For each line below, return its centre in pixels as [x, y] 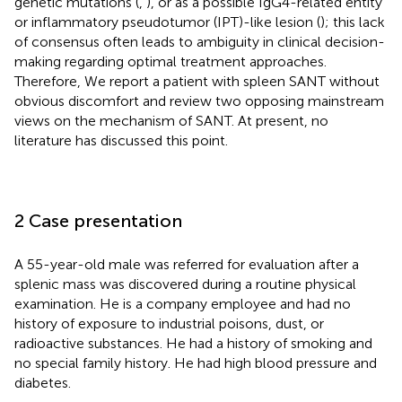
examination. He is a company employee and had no [183, 303]
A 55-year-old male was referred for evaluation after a [187, 264]
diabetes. [43, 382]
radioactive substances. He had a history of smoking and [193, 343]
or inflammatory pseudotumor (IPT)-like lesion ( [167, 22]
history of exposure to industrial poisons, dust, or [169, 323]
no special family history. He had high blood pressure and [196, 363]
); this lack [353, 22]
